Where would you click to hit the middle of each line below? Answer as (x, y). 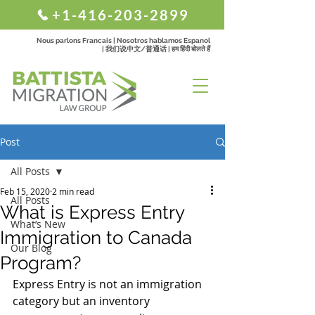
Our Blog (31, 248)
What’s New (38, 224)
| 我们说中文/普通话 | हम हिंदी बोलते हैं (156, 49)
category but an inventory (83, 301)
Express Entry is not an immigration (109, 284)
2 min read (73, 191)
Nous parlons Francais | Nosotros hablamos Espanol (123, 40)
